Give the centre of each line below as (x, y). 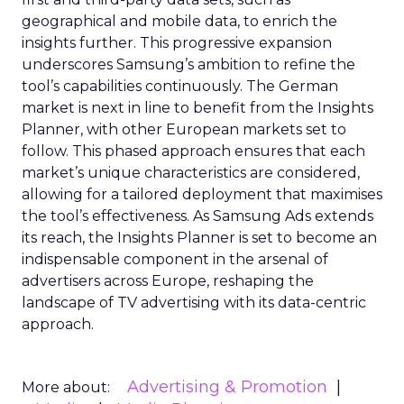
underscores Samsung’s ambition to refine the (188, 64)
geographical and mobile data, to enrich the (179, 21)
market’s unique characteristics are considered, (191, 173)
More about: (66, 387)
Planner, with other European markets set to (184, 129)
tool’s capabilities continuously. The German (180, 86)
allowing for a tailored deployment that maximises (202, 194)
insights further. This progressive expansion (177, 43)
